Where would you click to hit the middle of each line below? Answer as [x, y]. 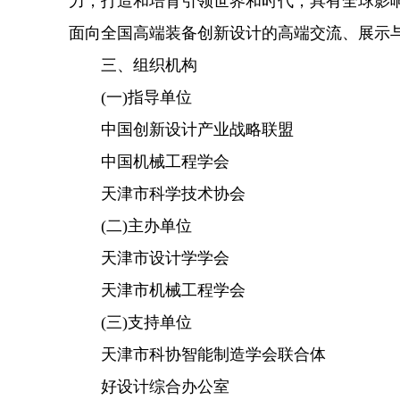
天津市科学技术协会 [157, 194]
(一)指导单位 [130, 97]
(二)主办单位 [130, 226]
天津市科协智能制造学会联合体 [197, 354]
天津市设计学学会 [149, 258]
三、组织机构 [133, 65]
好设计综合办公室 [149, 387]
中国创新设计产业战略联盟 [181, 129]
